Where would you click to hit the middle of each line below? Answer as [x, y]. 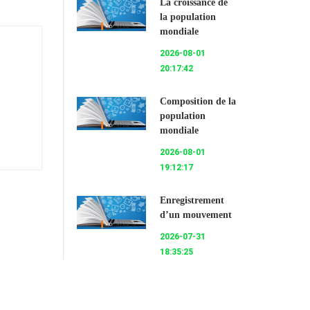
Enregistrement [192, 200]
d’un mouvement [196, 215]
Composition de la [198, 101]
